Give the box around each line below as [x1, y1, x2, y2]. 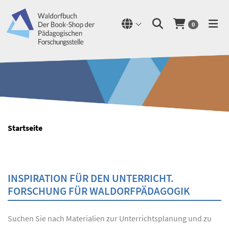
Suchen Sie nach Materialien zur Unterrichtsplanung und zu [8, 213, 212, 223]
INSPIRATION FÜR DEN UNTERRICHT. [8, 171, 174, 185]
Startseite [8, 123, 42, 133]
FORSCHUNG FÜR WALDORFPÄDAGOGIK [8, 184, 190, 198]
